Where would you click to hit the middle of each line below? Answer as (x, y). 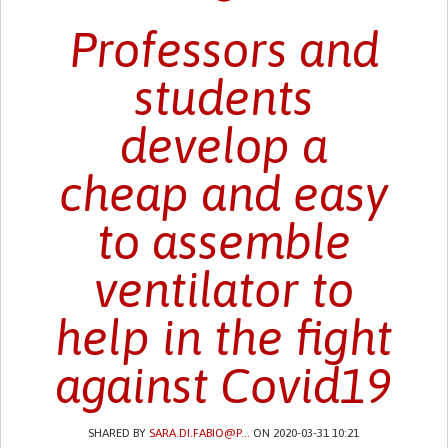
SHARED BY (119, 432)
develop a (223, 145)
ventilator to (223, 289)
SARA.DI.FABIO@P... (200, 432)
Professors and (223, 49)
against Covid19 (224, 385)
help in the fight (224, 337)
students (224, 97)
